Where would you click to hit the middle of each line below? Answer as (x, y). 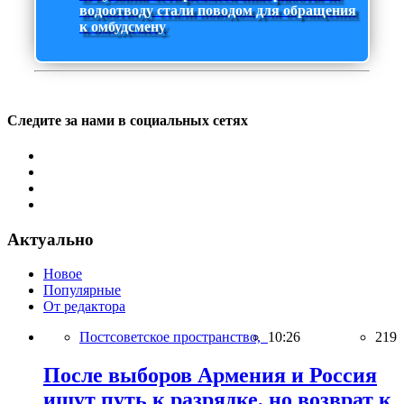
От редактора (84, 307)
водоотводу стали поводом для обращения (218, 11)
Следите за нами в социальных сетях (128, 120)
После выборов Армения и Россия (210, 376)
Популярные (82, 290)
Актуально (50, 239)
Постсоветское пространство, (174, 337)
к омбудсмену (123, 27)
